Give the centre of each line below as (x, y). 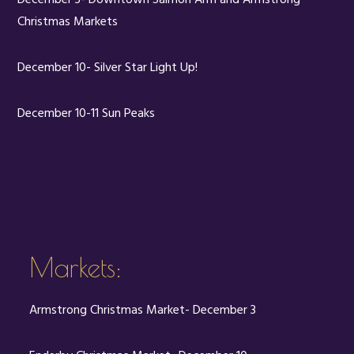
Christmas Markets (68, 22)
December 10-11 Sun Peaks (87, 113)
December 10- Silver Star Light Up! (108, 68)
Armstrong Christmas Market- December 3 (143, 310)
